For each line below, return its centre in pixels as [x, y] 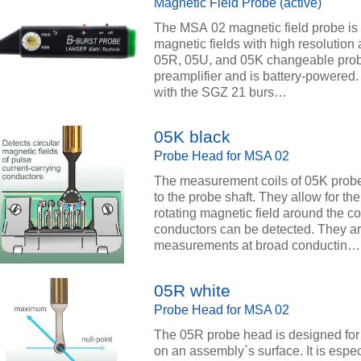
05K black [192, 137]
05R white [192, 290]
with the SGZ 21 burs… [220, 92]
